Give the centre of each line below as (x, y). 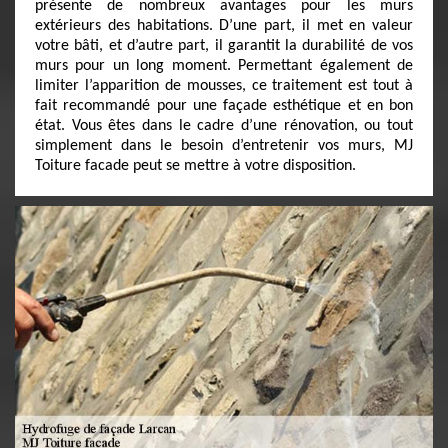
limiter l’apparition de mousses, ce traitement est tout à (224, 86)
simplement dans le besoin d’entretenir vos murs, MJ (224, 146)
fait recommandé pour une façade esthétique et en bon (224, 106)
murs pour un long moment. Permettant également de (224, 66)
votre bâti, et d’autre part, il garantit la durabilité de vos (224, 46)
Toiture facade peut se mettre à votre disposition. (195, 166)
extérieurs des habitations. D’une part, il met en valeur (224, 26)
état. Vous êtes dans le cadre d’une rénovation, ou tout (224, 126)
